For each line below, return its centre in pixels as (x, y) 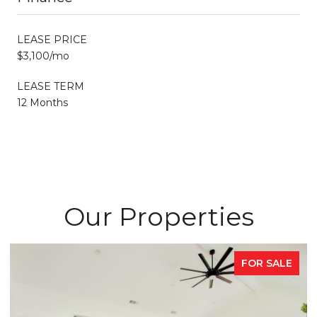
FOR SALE (267, 263)
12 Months (42, 102)
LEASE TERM (51, 86)
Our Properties (158, 216)
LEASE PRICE (52, 39)
